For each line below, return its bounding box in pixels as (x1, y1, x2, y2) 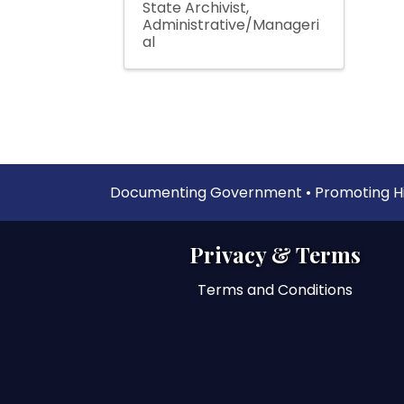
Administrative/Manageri (142, 14, 319, 35)
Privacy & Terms (189, 239, 362, 269)
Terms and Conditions (197, 279, 353, 300)
